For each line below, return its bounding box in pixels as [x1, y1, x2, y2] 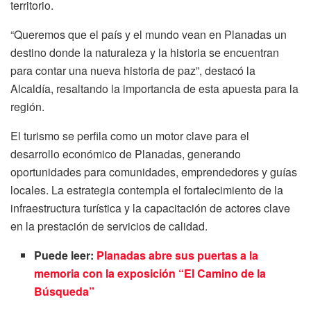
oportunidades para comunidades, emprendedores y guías [10, 164, 297, 180]
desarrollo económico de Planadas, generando [10, 146, 241, 162]
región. [10, 99, 44, 115]
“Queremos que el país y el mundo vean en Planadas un [10, 26, 287, 43]
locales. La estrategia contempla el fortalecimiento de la [10, 182, 283, 199]
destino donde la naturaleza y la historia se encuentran [10, 44, 279, 61]
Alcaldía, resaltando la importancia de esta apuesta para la [10, 81, 299, 97]
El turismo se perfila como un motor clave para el [10, 128, 249, 144]
